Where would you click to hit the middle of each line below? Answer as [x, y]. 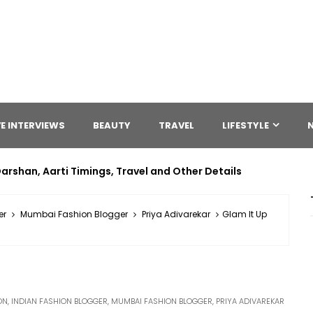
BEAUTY [112, 125]
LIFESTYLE [246, 125]
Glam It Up [245, 214]
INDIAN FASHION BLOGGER [59, 301]
